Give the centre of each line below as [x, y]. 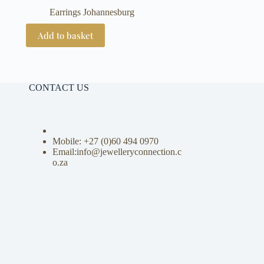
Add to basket [65, 35]
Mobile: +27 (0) [82, 141]
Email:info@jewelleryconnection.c [117, 152]
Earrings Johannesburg [92, 12]
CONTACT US [59, 88]
